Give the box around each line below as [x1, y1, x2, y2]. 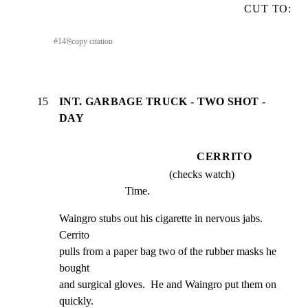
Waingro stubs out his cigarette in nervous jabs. [59, 212, 263, 224]
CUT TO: [244, 2, 291, 14]
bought [59, 261, 89, 274]
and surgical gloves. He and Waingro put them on [59, 278, 276, 290]
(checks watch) [169, 168, 234, 180]
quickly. [59, 294, 93, 307]
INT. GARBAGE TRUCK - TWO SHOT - [59, 96, 265, 108]
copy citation [71, 36, 113, 46]
